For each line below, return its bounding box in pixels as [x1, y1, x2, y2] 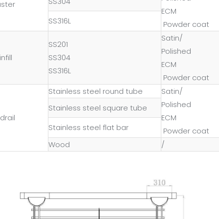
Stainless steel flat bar [48, 122, 129, 132]
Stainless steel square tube [48, 102, 147, 113]
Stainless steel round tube [48, 86, 143, 96]
